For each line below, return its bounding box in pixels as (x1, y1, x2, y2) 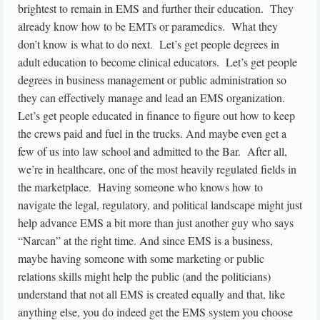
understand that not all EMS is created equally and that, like (18, 286, 285, 302)
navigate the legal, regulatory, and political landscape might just (18, 197, 302, 213)
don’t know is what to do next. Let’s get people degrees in (18, 36, 279, 52)
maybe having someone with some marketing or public (18, 251, 264, 266)
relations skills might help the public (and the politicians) (18, 269, 271, 284)
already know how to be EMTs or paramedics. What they (18, 19, 278, 34)
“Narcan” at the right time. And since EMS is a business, (18, 233, 273, 249)
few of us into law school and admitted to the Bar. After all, (18, 144, 287, 159)
